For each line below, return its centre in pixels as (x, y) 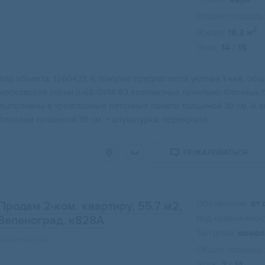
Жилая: (211, 33)
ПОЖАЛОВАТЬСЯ (215, 153)
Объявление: (222, 204)
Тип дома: (216, 233)
